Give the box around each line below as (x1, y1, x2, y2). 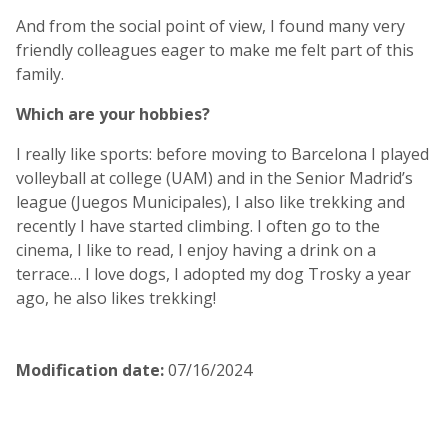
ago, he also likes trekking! (16, 286, 216, 309)
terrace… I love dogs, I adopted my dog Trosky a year (16, 262, 411, 285)
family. (16, 62, 64, 85)
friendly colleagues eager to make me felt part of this (16, 38, 414, 61)
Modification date (16, 358, 160, 381)
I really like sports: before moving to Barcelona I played (16, 142, 429, 165)
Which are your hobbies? (16, 102, 210, 125)
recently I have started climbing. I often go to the (16, 214, 380, 237)
